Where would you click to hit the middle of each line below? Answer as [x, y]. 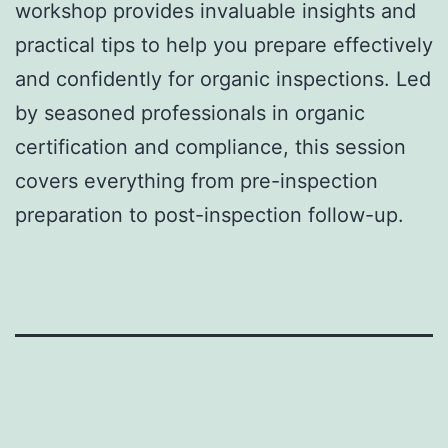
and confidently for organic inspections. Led [223, 78]
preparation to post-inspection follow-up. [209, 214]
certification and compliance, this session [210, 146]
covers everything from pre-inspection [196, 180]
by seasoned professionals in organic [190, 112]
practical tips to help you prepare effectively [224, 44]
